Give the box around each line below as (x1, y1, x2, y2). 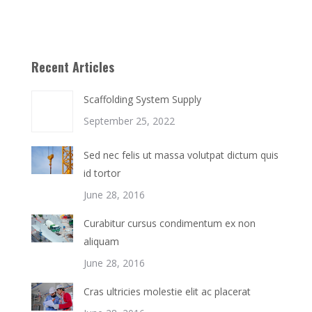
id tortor (84, 166, 120, 180)
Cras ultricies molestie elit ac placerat (84, 285, 251, 298)
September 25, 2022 (84, 114, 175, 127)
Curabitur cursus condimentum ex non (84, 217, 256, 230)
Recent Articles (31, 58, 114, 76)
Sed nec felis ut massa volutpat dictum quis (84, 148, 279, 162)
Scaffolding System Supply (84, 93, 201, 106)
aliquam (84, 235, 119, 248)
